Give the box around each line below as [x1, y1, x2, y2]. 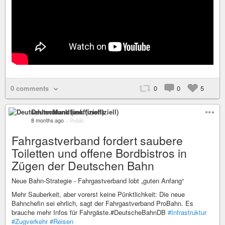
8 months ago [31, 117, 64, 124]
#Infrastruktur [168, 207, 206, 217]
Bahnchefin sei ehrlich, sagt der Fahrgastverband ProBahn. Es [12, 198, 193, 208]
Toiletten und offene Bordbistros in [12, 145, 187, 161]
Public [70, 117, 84, 124]
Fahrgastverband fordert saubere [12, 132, 183, 149]
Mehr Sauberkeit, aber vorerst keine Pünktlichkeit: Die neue [12, 189, 185, 199]
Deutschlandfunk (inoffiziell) [31, 107, 119, 117]
